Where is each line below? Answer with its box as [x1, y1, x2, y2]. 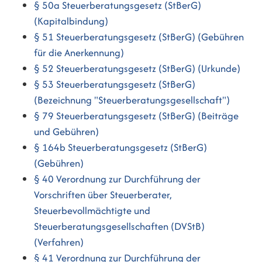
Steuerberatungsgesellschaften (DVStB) [34, 219, 205, 234]
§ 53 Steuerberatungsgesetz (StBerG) [34, 77, 196, 92]
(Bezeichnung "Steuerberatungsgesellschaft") [34, 93, 230, 108]
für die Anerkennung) [34, 46, 125, 60]
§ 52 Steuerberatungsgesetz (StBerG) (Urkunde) [34, 61, 241, 76]
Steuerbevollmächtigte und [34, 204, 151, 218]
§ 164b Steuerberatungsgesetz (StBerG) [34, 140, 208, 155]
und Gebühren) [34, 125, 99, 139]
